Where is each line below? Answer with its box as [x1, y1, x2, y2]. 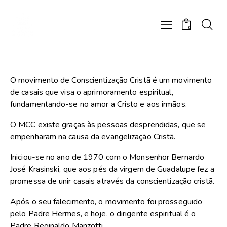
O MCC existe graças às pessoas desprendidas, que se [10, 119, 206, 131]
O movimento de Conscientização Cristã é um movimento [10, 74, 212, 86]
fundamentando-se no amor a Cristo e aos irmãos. [10, 99, 187, 110]
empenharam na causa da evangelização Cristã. [10, 131, 176, 143]
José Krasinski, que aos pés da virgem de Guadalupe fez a [10, 164, 214, 175]
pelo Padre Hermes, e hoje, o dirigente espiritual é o [10, 208, 196, 220]
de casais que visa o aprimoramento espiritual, [10, 87, 173, 98]
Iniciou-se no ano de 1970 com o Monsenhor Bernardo [10, 152, 205, 163]
